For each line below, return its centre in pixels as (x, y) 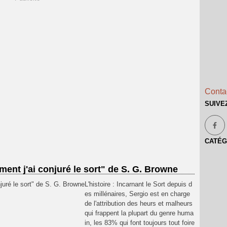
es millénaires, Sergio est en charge (137, 194)
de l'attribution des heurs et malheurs (139, 203)
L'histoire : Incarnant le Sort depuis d (138, 184)
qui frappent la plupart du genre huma (139, 213)
